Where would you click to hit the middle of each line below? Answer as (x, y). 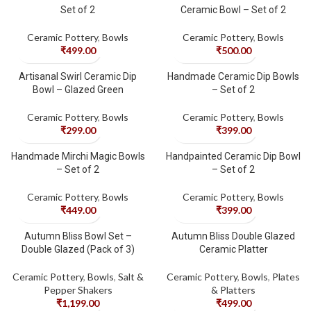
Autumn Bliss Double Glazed (233, 236)
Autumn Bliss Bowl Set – (78, 236)
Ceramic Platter (233, 249)
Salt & (131, 277)
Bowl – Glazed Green (78, 90)
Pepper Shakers (78, 290)
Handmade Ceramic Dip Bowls (233, 76)
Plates (286, 277)
